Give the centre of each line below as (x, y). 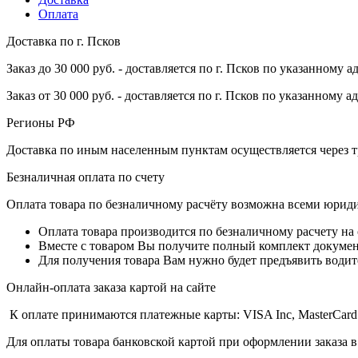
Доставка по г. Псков (64, 41)
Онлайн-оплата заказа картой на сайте (111, 287)
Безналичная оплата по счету (86, 177)
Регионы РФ (41, 122)
